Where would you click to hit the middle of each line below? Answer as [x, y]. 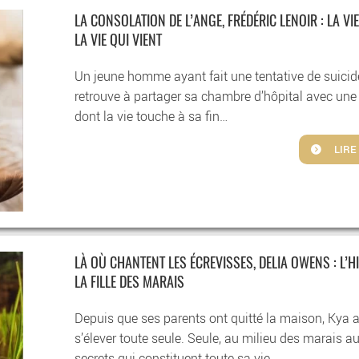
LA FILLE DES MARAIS [130, 284]
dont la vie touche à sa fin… [151, 116]
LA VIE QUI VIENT [119, 41]
